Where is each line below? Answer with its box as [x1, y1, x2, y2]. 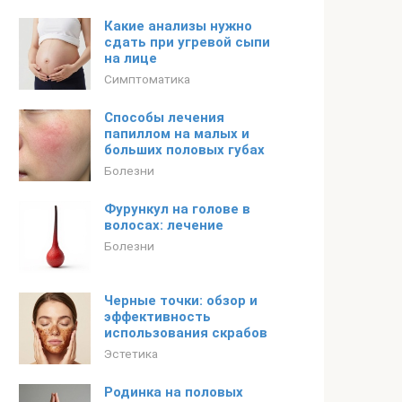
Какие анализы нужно [104, 18, 252, 34]
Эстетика [104, 346, 158, 361]
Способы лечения [104, 109, 224, 126]
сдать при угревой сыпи [104, 34, 270, 50]
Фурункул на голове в [104, 201, 250, 217]
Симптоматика [104, 72, 190, 86]
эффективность [104, 309, 211, 325]
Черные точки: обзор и [104, 293, 258, 309]
